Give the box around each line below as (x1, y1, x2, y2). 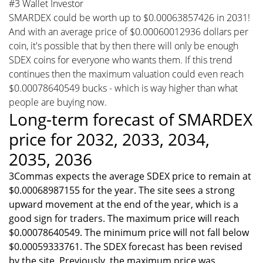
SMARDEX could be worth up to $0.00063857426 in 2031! (9, 11, 250, 24)
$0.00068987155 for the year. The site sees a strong (9, 183, 235, 197)
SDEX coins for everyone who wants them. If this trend (9, 53, 232, 66)
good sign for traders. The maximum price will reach (9, 211, 240, 225)
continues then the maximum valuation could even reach (9, 67, 244, 80)
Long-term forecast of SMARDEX (9, 107, 252, 130)
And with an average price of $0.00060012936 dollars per (9, 25, 248, 38)
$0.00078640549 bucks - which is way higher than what (9, 81, 238, 95)
